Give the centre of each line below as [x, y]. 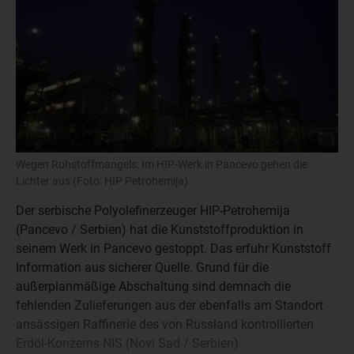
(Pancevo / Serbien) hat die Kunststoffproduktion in [160, 230]
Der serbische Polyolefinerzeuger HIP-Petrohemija [153, 211]
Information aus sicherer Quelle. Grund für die [142, 267]
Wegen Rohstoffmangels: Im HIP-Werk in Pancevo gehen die [162, 164]
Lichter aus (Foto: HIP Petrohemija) [102, 181]
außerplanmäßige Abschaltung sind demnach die [153, 286]
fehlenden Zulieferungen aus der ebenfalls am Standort [169, 305]
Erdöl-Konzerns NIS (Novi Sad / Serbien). [129, 343]
